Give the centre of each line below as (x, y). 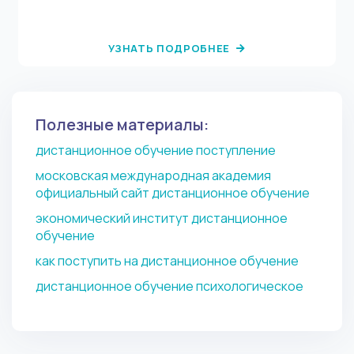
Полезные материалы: (122, 124)
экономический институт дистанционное (162, 218)
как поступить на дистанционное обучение (167, 261)
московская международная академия (153, 175)
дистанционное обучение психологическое (169, 286)
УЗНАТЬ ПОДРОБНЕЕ (171, 48)
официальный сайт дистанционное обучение (173, 193)
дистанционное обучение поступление (156, 150)
